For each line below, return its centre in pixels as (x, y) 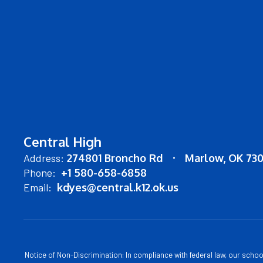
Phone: (40, 173)
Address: (44, 158)
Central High (63, 141)
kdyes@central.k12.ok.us (118, 187)
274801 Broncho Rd (115, 158)
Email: (38, 187)
